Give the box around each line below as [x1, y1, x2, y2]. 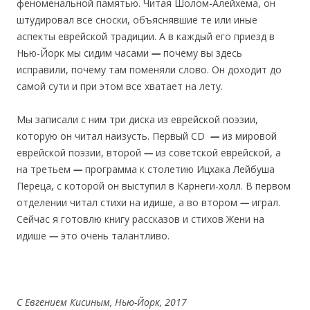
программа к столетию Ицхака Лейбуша [85, 162, 275, 176]
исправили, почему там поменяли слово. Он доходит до [17, 62, 282, 76]
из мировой [219, 129, 277, 143]
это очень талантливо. [61, 228, 170, 242]
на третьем [17, 162, 73, 176]
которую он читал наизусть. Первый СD [17, 129, 210, 143]
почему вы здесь [163, 46, 242, 60]
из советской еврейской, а [153, 145, 281, 159]
